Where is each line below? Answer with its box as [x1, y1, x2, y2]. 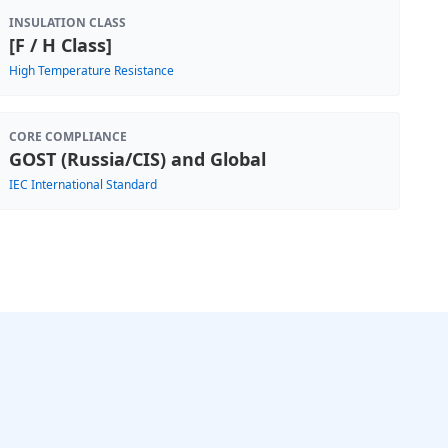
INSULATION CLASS [9, 14, 126, 31]
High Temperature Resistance [9, 62, 174, 79]
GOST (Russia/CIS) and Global [9, 147, 266, 171]
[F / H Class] [9, 33, 112, 57]
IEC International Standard [9, 176, 157, 193]
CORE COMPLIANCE [9, 128, 127, 145]
